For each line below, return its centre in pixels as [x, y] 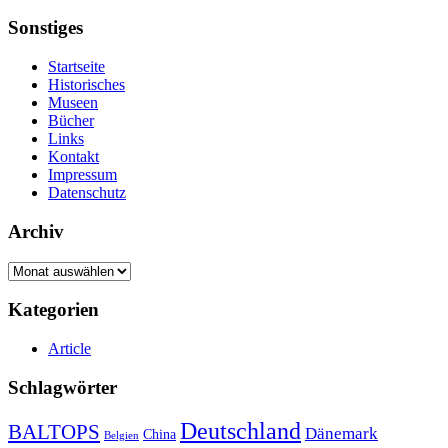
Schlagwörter [62, 387]
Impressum [82, 175]
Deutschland [240, 431]
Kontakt [73, 157]
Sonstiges [45, 28]
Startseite [76, 67]
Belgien [121, 436]
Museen [73, 103]
